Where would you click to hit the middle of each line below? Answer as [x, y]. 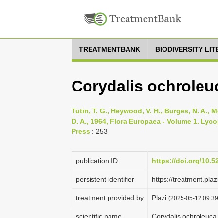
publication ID [97, 161]
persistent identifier [105, 179]
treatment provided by [110, 198]
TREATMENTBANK [109, 49]
